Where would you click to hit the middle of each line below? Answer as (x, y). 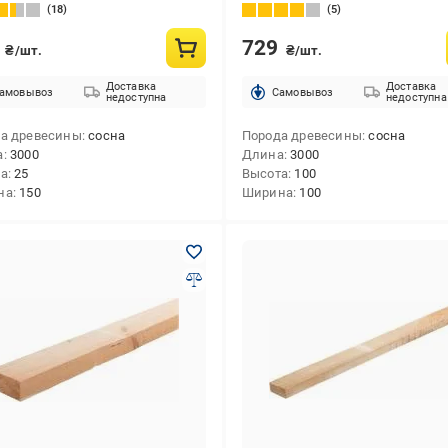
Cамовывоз (302, 92)
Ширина (267, 192)
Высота (264, 173)
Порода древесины (301, 135)
